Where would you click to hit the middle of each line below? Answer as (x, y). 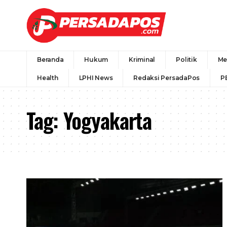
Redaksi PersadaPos (167, 78)
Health (48, 78)
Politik (186, 59)
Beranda (50, 59)
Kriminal (142, 59)
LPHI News (96, 78)
